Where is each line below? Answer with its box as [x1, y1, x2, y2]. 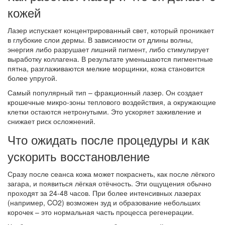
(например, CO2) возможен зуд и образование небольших [8, 197, 200, 208]
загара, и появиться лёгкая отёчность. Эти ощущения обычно [8, 178, 211, 189]
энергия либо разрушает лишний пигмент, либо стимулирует [8, 44, 209, 55]
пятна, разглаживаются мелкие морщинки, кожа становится [8, 63, 205, 74]
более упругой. [8, 73, 57, 83]
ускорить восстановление [8, 147, 150, 165]
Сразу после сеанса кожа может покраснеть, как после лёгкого [8, 169, 215, 179]
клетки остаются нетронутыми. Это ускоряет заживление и [8, 106, 201, 117]
